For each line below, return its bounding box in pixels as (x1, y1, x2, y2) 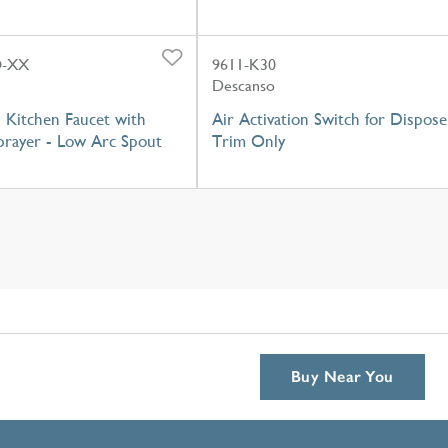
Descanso (212, 75, 275, 95)
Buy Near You (291, 367, 394, 386)
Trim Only (212, 130, 285, 151)
